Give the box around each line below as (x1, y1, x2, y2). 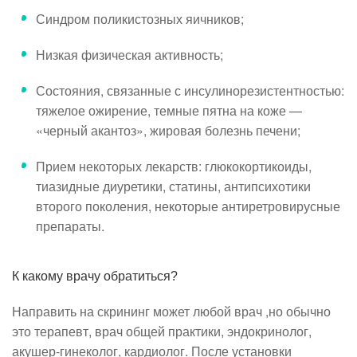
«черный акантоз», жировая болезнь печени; (36, 120, 300, 139)
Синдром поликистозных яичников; (36, 9, 244, 28)
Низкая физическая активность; (36, 45, 223, 64)
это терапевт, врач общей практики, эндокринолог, (12, 321, 312, 340)
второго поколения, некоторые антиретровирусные (36, 196, 340, 215)
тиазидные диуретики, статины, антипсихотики (36, 176, 311, 195)
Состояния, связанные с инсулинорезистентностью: (36, 80, 344, 100)
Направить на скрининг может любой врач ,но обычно (12, 301, 331, 320)
